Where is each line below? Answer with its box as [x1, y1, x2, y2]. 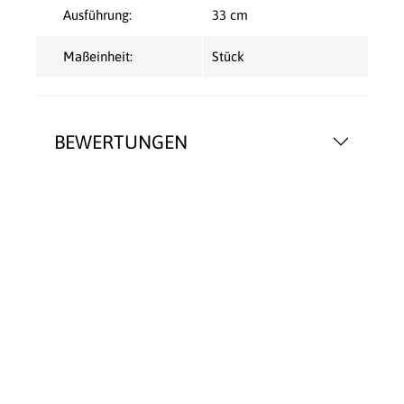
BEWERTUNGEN [54, 131, 188, 153]
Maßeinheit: [63, 49, 133, 65]
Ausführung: [63, 7, 132, 23]
